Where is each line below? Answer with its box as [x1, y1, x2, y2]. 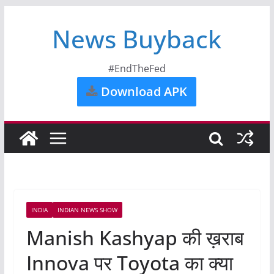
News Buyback [52, 22, 222, 56]
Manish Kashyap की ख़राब [26, 224, 244, 251]
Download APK [98, 83, 188, 100]
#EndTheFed [108, 62, 166, 75]
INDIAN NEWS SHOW [57, 206, 117, 214]
